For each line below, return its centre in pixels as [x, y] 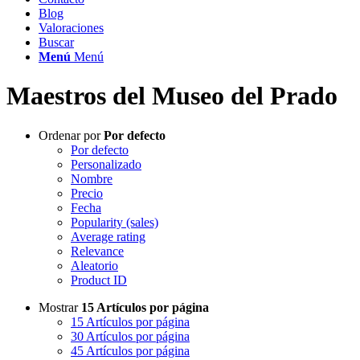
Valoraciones [71, 28]
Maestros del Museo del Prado [172, 96]
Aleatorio [94, 265]
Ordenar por [71, 135]
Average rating [108, 236]
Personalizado [106, 164]
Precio [87, 193]
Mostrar [60, 307]
